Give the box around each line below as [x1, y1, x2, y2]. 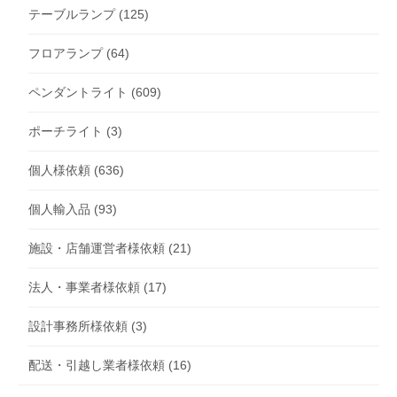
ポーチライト [28, 124, 103, 139]
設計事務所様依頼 [28, 319, 128, 334]
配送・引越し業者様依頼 [28, 358, 165, 373]
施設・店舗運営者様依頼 [28, 241, 165, 256]
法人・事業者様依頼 [28, 280, 140, 295]
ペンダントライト [28, 85, 128, 100]
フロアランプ [28, 46, 103, 61]
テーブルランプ [28, 7, 115, 22]
